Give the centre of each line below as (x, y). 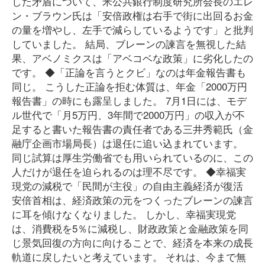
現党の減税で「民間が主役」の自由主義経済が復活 (127, 185)
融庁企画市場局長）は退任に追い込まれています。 (127, 143)
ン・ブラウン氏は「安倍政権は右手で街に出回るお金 (132, 15)
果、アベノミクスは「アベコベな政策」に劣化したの (132, 58)
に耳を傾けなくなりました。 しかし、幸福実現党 (124, 214)
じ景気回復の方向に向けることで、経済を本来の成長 (132, 242)
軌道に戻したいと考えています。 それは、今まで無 (129, 256)
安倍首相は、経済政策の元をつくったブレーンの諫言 (132, 200)
